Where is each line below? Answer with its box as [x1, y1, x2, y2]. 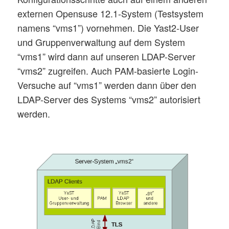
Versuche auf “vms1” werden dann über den [17, 78, 197, 91]
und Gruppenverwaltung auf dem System [17, 35, 186, 49]
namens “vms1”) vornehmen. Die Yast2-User [17, 20, 199, 34]
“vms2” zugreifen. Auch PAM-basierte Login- [17, 63, 199, 77]
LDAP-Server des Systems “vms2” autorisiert [17, 92, 201, 106]
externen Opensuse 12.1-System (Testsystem [17, 6, 204, 20]
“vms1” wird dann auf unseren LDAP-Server [17, 49, 196, 63]
